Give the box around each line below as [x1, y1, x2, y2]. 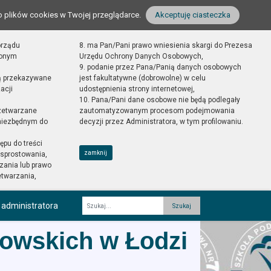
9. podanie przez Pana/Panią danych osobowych [79, 63, 241, 71]
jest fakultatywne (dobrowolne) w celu [79, 74, 206, 82]
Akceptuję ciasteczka [155, 10, 230, 19]
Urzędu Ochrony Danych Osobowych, [79, 52, 203, 60]
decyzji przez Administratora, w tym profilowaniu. [79, 117, 243, 126]
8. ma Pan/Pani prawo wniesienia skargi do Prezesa [79, 41, 252, 50]
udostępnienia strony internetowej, [79, 85, 195, 93]
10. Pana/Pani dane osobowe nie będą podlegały [79, 96, 240, 104]
